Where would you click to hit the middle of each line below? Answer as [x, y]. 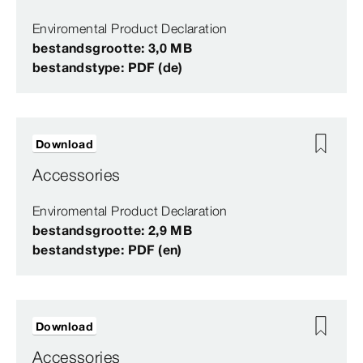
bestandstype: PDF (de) [108, 68]
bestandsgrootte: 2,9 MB [113, 231]
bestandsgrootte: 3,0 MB [113, 48]
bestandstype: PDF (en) [107, 250]
